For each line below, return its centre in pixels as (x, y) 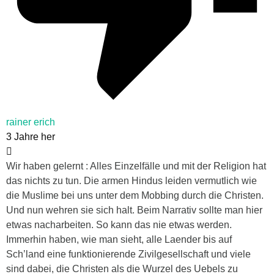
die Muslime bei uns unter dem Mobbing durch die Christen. (135, 196)
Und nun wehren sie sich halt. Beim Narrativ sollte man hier (134, 210)
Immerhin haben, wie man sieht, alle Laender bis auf (119, 240)
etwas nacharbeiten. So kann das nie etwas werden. (119, 225)
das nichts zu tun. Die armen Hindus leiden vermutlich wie (131, 181)
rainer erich (31, 122)
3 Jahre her (31, 137)
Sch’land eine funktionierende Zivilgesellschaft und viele (128, 254)
